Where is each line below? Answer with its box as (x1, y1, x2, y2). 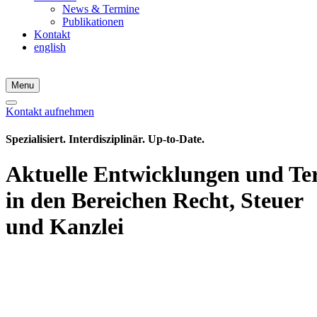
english (34, 41, 66, 53)
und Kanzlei (6, 213, 124, 239)
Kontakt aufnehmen (6, 105, 94, 117)
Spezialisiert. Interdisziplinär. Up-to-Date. (6, 133, 204, 146)
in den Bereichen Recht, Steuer (6, 187, 304, 213)
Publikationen (62, 16, 124, 28)
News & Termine (62, 3, 139, 15)
